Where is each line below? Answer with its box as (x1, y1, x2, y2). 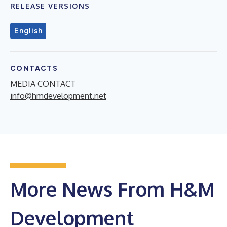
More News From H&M (10, 176, 215, 201)
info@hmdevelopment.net (10, 90, 106, 101)
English (14, 26, 43, 35)
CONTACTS (10, 64, 58, 73)
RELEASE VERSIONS (10, 1, 90, 10)
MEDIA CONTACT (10, 78, 75, 89)
